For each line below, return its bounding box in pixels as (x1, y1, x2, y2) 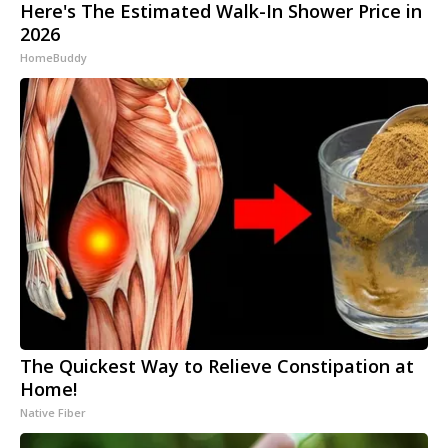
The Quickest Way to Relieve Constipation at (20, 354, 414, 379)
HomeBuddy (20, 50, 87, 66)
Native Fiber (20, 405, 86, 421)
